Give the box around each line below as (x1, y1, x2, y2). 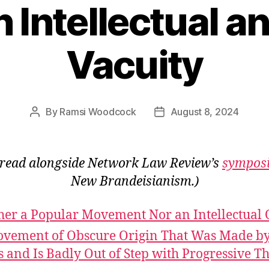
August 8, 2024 (170, 105, 239, 118)
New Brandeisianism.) (70, 173, 199, 190)
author (34, 121, 63, 133)
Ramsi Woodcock (59, 105, 136, 118)
